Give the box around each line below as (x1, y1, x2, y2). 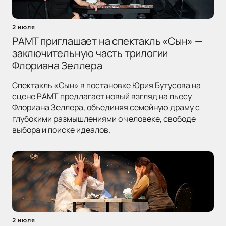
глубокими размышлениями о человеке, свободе (12, 113, 196, 125)
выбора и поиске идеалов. (12, 124, 110, 136)
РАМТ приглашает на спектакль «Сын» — (12, 34, 203, 48)
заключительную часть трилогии (12, 46, 168, 61)
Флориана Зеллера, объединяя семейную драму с (12, 102, 200, 114)
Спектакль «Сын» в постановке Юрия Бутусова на (12, 80, 201, 91)
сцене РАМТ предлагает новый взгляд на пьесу (12, 91, 192, 102)
